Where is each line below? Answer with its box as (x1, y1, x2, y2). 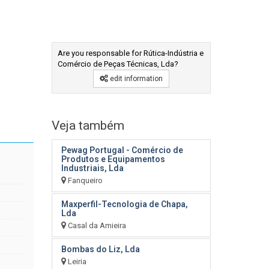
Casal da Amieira (66, 221, 126, 230)
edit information (108, 74, 163, 83)
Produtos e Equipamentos (61, 154, 165, 164)
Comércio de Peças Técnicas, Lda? (58, 59, 178, 68)
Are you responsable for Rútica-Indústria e (58, 49, 204, 58)
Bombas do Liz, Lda (61, 244, 140, 254)
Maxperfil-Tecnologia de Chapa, (61, 199, 188, 209)
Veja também (52, 118, 124, 133)
